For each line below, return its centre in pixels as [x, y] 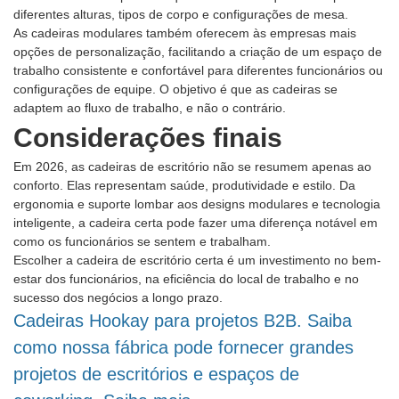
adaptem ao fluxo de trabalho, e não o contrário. [150, 108]
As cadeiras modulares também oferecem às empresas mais [185, 33]
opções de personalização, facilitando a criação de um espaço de [198, 52]
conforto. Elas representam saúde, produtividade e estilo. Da [184, 186]
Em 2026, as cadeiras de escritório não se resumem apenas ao [192, 167]
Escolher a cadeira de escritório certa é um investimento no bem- [197, 261]
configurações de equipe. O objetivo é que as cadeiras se [175, 90]
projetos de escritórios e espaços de [156, 375]
